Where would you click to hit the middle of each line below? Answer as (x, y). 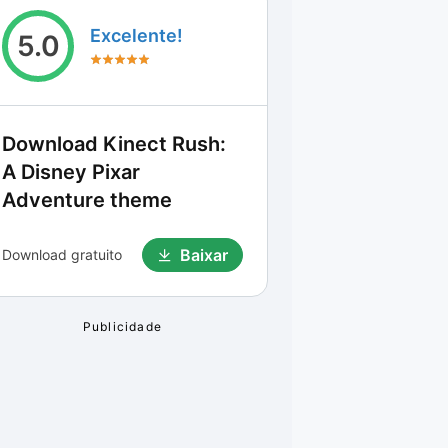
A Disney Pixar (71, 172)
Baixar (204, 255)
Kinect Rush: (164, 144)
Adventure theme (87, 200)
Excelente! (136, 35)
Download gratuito (62, 254)
